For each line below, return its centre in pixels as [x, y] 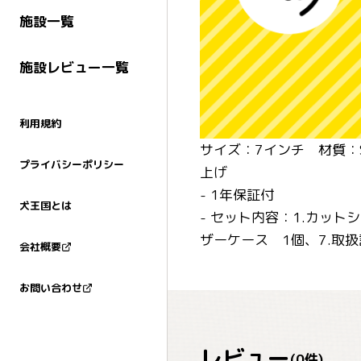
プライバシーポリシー [72, 165]
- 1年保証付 [237, 195]
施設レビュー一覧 [74, 68]
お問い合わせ [51, 288]
